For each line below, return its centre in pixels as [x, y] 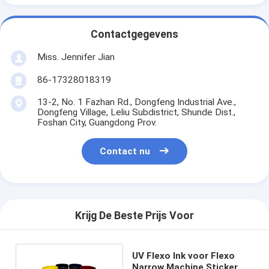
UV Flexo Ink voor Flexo [184, 255]
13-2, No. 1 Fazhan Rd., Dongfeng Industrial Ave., [136, 102]
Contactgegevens [134, 35]
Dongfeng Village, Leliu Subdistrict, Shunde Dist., [136, 112]
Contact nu [125, 152]
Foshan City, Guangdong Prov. [97, 122]
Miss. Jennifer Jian [76, 57]
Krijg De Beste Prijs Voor [134, 216]
